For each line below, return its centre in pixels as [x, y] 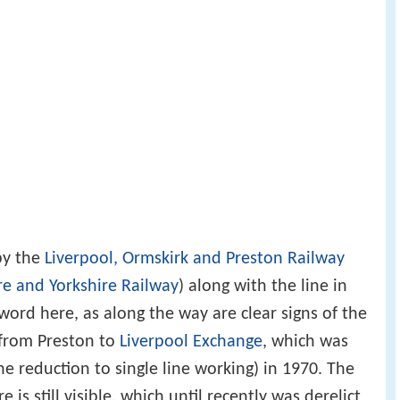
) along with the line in [263, 286]
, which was [305, 342]
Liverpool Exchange [191, 342]
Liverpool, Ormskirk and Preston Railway [195, 258]
